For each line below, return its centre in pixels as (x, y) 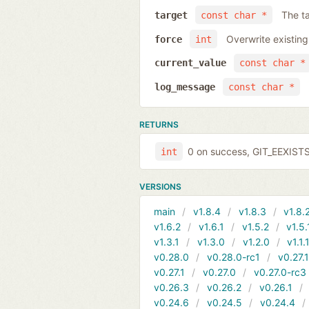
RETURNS (159, 125)
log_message (185, 87)
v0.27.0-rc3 (280, 272)
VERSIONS (160, 187)
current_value (190, 63)
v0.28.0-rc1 (233, 257)
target (171, 15)
